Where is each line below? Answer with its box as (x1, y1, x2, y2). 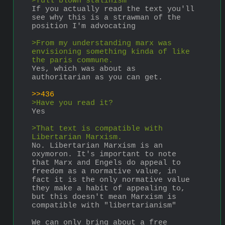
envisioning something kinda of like (32, 47, 190, 56)
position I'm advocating (32, 22, 136, 31)
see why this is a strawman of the (32, 13, 181, 22)
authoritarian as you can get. (32, 73, 163, 82)
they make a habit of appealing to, (32, 184, 185, 193)
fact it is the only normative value (32, 175, 190, 184)
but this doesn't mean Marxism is (32, 192, 176, 201)
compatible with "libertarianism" (32, 201, 176, 210)
